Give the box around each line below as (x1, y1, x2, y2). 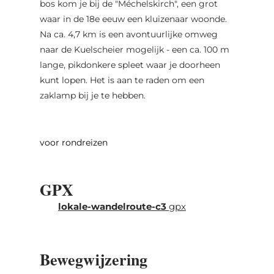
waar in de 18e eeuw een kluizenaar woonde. (39, 13, 227, 24)
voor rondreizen (39, 136, 108, 148)
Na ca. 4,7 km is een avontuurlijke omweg (39, 28, 218, 40)
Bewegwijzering (39, 247, 147, 271)
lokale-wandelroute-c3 (57, 200, 166, 212)
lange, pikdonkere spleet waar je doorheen (39, 59, 220, 70)
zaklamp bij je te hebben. (39, 89, 146, 101)
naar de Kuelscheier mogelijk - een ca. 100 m (39, 43, 229, 55)
